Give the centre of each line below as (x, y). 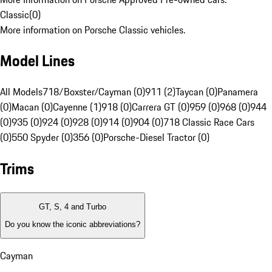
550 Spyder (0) (42, 138)
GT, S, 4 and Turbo (73, 207)
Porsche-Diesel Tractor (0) (156, 138)
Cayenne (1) (77, 107)
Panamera (238, 92)
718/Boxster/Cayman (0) (94, 92)
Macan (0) (32, 107)
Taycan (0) (196, 92)
